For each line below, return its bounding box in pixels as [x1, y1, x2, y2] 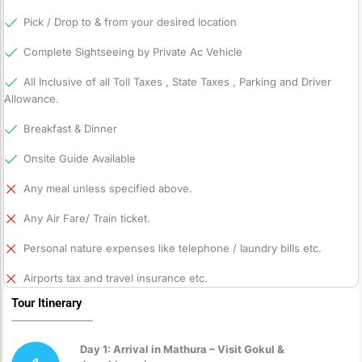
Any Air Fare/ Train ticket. [23, 212, 150, 225]
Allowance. [4, 92, 59, 106]
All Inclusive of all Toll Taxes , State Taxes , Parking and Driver [23, 75, 331, 89]
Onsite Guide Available [23, 152, 136, 166]
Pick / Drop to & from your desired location [23, 15, 237, 29]
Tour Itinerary [11, 296, 82, 311]
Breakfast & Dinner [23, 122, 117, 136]
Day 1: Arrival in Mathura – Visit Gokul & [80, 342, 284, 356]
